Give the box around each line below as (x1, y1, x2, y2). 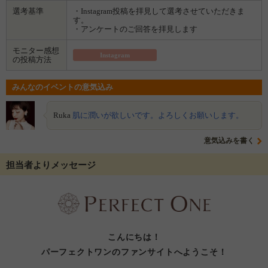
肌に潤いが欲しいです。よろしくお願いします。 (72, 110, 243, 120)
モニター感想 (13, 45, 59, 55)
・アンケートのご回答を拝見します (73, 24, 197, 33)
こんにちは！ (107, 232, 161, 242)
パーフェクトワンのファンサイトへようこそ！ (41, 246, 227, 257)
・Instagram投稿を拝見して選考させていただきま (73, 6, 245, 16)
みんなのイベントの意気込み (12, 82, 113, 92)
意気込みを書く (204, 136, 254, 145)
